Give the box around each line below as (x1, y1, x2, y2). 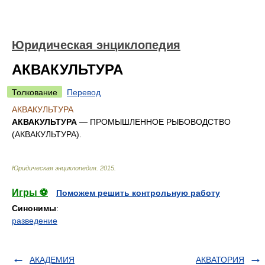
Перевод (67, 88, 101, 97)
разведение (12, 216, 57, 225)
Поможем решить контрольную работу (56, 188, 220, 198)
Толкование (12, 88, 57, 97)
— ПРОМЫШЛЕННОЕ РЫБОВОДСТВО (79, 117, 231, 127)
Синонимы (12, 203, 56, 213)
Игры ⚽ (12, 188, 48, 198)
